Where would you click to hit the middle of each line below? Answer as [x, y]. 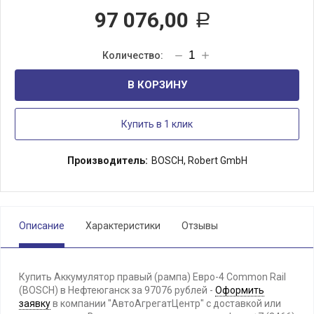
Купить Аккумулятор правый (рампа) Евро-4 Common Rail [152, 277]
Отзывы [200, 226]
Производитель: [107, 161]
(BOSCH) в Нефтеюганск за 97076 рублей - [117, 290]
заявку [35, 303]
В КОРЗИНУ [157, 85]
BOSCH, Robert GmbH [199, 161]
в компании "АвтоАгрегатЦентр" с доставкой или [166, 303]
